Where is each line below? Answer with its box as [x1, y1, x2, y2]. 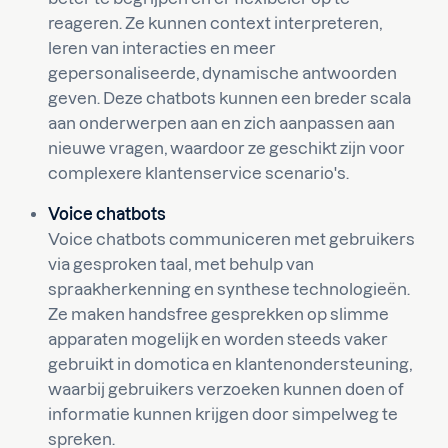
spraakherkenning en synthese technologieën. [48, 280, 410, 298]
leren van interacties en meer [48, 39, 276, 57]
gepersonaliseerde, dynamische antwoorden [48, 64, 397, 82]
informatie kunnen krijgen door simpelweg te [48, 405, 398, 423]
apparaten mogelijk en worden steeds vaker [48, 330, 388, 348]
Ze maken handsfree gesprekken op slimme [48, 305, 389, 323]
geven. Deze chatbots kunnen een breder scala [48, 89, 411, 107]
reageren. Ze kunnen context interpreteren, [48, 14, 382, 32]
